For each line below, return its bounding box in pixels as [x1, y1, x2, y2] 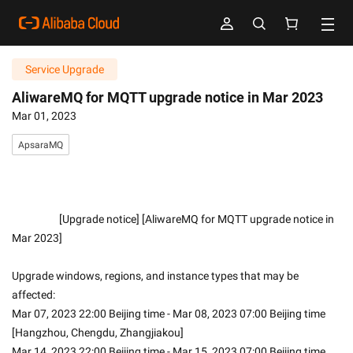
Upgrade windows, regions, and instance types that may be [12, 269, 299, 282]
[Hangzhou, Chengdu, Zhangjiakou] [12, 326, 184, 339]
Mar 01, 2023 [12, 110, 76, 122]
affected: [12, 288, 55, 301]
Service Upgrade [25, 63, 104, 76]
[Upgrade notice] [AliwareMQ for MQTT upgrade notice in [12, 213, 59, 225]
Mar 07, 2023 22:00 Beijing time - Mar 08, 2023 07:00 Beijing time [12, 307, 325, 320]
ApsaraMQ [18, 139, 63, 150]
